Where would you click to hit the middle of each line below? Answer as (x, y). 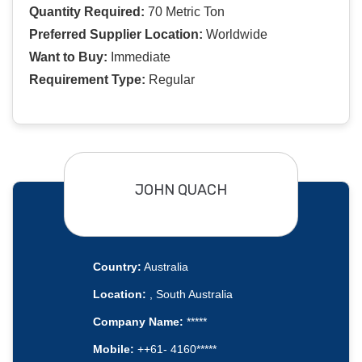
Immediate (139, 57)
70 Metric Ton (185, 12)
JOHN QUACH (181, 189)
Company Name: (138, 322)
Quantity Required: (87, 12)
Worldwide (235, 35)
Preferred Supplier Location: (116, 35)
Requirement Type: (87, 80)
